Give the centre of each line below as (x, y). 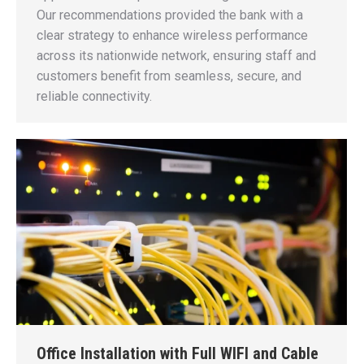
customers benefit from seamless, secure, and (169, 76)
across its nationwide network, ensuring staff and (176, 56)
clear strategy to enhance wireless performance (172, 36)
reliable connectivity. (94, 97)
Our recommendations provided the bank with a (170, 15)
